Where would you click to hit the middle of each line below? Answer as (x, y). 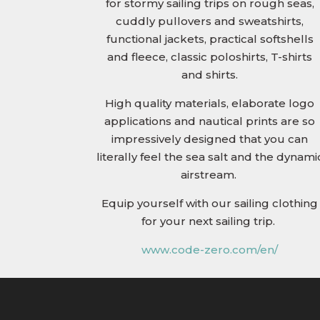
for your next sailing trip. (210, 221)
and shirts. (210, 75)
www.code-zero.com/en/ (210, 250)
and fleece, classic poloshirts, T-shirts (210, 57)
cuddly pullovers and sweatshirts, (210, 21)
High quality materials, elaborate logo (210, 104)
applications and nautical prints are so (210, 121)
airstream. (210, 175)
